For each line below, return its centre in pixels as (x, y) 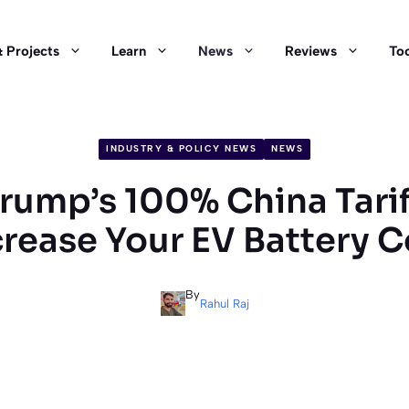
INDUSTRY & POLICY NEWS (181, 149)
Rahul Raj (224, 303)
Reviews (311, 51)
